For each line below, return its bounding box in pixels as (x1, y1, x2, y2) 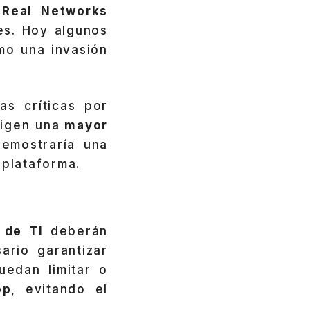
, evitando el (11, 282, 109, 297)
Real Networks (2, 3, 109, 18)
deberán (50, 224, 109, 239)
